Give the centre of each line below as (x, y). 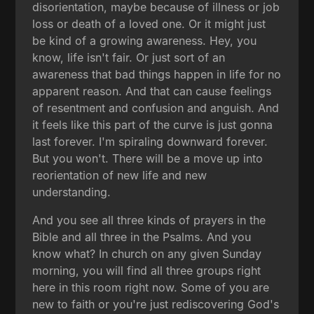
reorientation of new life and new (120, 175)
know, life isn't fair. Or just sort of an (129, 57)
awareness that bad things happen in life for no (157, 74)
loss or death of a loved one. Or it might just (149, 23)
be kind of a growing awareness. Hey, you (145, 40)
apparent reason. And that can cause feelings (152, 91)
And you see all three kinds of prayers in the (149, 220)
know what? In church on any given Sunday (147, 253)
